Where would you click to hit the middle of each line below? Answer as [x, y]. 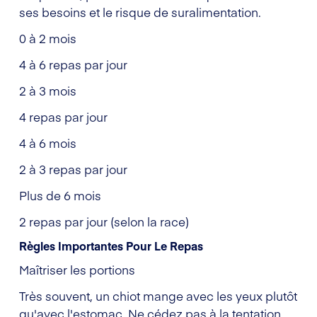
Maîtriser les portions [77, 269]
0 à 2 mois [48, 38]
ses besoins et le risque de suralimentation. [140, 12]
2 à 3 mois [48, 90]
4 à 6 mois [48, 143]
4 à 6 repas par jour [73, 64]
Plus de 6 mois [60, 195]
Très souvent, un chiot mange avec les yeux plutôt [158, 295]
